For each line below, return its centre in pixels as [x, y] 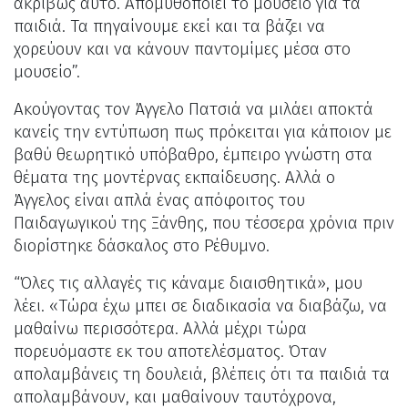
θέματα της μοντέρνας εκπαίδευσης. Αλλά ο [174, 177]
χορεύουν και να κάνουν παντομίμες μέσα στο [182, 49]
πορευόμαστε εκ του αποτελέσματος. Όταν [170, 351]
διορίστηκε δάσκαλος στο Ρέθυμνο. [144, 245]
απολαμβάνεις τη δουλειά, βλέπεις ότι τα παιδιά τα [202, 374]
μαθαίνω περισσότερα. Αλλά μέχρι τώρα [160, 328]
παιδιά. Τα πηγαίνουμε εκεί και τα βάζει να [169, 26]
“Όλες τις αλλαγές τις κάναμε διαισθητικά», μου [188, 283]
